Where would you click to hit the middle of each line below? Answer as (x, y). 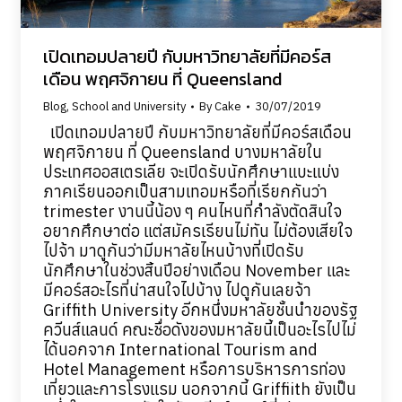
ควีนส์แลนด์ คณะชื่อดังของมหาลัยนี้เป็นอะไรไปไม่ (199, 329)
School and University (128, 106)
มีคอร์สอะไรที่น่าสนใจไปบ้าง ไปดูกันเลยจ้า (180, 290)
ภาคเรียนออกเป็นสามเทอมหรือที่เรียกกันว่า (185, 191)
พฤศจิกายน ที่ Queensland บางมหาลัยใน (182, 152)
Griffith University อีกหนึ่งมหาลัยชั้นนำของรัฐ (200, 310)
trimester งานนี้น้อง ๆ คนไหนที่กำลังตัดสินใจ (192, 211)
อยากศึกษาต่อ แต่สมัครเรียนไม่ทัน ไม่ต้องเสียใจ (197, 231)
